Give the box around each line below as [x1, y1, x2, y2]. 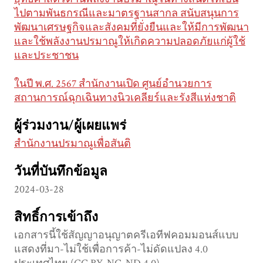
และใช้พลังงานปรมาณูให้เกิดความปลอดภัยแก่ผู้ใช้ [14, 35, 245, 49]
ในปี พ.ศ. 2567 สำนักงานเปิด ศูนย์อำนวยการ [14, 77, 212, 91]
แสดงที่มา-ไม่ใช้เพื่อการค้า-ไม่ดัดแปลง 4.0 [14, 242, 208, 257]
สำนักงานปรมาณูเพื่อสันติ [14, 137, 131, 151]
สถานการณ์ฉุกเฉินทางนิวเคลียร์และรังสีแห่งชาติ [14, 91, 236, 105]
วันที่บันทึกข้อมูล [14, 163, 107, 181]
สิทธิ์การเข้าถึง [14, 209, 98, 227]
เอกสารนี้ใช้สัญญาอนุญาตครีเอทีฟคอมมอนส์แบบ [14, 228, 238, 242]
